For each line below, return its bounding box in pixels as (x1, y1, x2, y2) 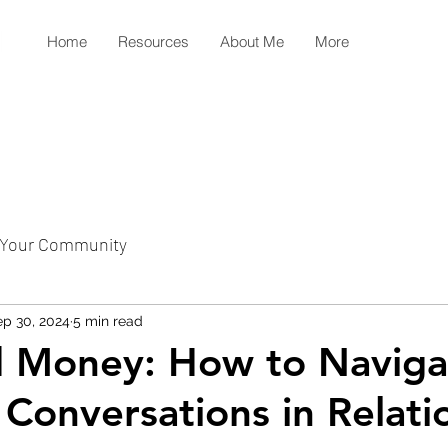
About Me (220, 32, 284, 51)
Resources (118, 32, 189, 51)
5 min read (73, 312, 143, 329)
